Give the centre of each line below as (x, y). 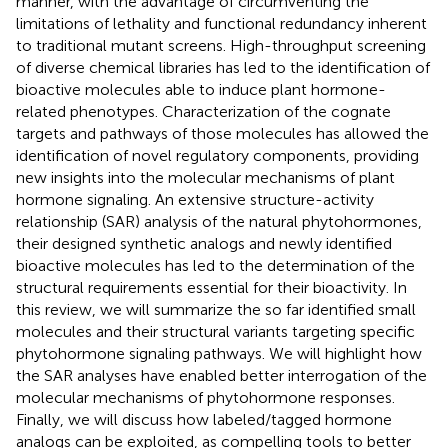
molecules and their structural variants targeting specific (215, 331)
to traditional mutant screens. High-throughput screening (221, 45)
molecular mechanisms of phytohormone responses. (205, 397)
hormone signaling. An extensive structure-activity (195, 199)
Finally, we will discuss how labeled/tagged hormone (204, 419)
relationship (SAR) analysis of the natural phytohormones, (219, 221)
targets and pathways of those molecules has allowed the (222, 133)
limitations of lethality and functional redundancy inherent (221, 23)
